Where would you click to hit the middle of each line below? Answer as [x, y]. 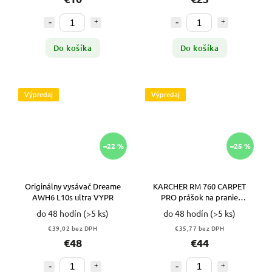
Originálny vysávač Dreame [73, 186]
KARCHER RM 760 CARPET [199, 186]
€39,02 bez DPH [73, 228]
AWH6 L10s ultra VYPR [73, 197]
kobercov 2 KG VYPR [199, 208]
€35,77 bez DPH [199, 228]
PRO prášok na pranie [199, 197]
